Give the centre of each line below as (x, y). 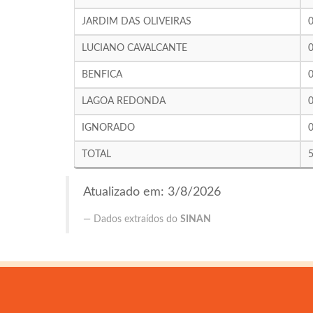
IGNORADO (108, 128)
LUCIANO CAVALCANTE (134, 48)
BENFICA (102, 75)
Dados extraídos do (137, 220)
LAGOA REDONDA (123, 101)
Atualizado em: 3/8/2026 (152, 191)
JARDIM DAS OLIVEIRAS (136, 22)
